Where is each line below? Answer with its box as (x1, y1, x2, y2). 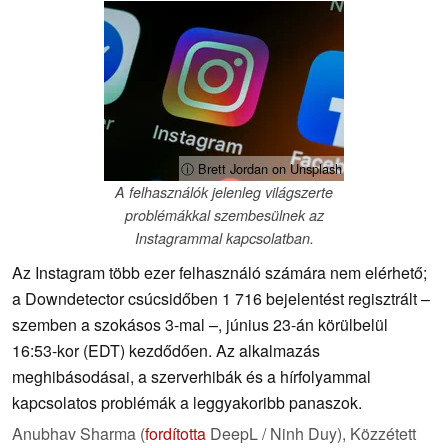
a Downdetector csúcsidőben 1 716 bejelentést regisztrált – (12, 287, 430, 311)
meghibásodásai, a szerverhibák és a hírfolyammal (12, 365, 371, 389)
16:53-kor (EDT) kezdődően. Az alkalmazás (12, 339, 320, 363)
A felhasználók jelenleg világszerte (115, 182, 333, 203)
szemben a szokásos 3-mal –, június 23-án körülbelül (12, 313, 388, 337)
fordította (145, 422, 206, 446)
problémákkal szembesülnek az (124, 205, 324, 226)
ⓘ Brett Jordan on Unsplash (181, 159, 342, 179)
